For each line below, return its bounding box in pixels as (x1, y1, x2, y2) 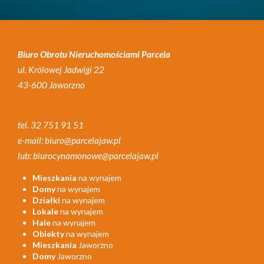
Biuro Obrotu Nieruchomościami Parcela (18, 49, 170, 60)
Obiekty (32, 229, 64, 239)
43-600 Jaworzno (18, 80, 85, 91)
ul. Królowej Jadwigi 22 (18, 64, 104, 75)
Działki (32, 195, 60, 206)
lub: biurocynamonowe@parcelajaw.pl (18, 150, 159, 161)
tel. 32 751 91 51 (18, 119, 84, 130)
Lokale (32, 206, 58, 217)
